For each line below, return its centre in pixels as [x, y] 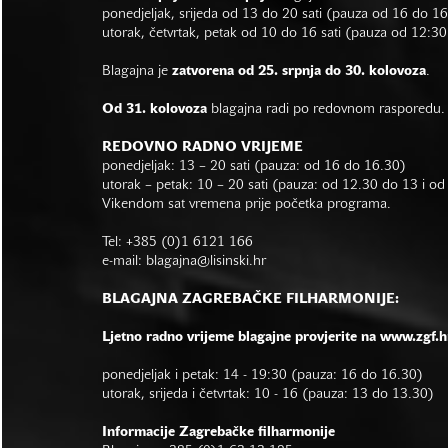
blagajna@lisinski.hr [206, 261]
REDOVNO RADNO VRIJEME [202, 147]
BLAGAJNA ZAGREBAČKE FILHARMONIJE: [252, 299]
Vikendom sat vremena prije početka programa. [246, 204]
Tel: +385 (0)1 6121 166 [177, 242]
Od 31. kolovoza [154, 109]
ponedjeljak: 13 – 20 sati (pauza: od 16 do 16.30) [254, 166]
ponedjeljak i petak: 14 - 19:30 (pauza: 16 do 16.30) [262, 375]
